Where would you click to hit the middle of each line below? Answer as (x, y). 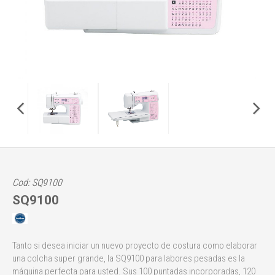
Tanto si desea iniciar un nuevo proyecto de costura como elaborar (135, 245)
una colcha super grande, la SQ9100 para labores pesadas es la (129, 258)
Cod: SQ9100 (37, 182)
